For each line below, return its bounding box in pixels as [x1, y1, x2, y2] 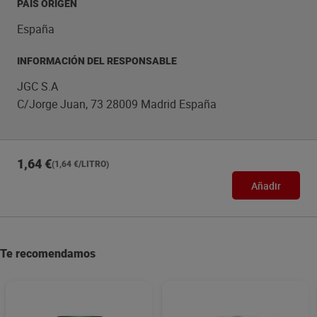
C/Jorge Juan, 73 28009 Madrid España [17, 96, 217, 112]
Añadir [251, 178, 281, 192]
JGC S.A [17, 79, 58, 94]
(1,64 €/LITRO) [52, 159, 109, 169]
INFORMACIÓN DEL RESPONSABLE [17, 55, 177, 67]
